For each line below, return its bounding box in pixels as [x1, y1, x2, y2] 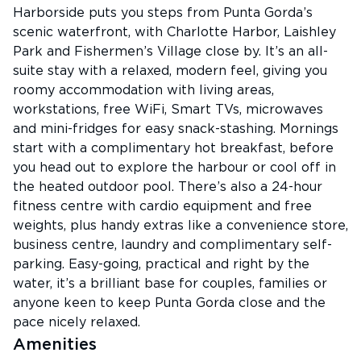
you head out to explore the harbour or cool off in [13, 161, 336, 174]
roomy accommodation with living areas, [13, 84, 274, 97]
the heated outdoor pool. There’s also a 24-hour [13, 180, 322, 193]
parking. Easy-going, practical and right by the [13, 258, 309, 271]
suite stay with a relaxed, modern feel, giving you [13, 64, 327, 77]
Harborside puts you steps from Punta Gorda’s [13, 6, 313, 19]
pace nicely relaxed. [13, 316, 140, 329]
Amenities [13, 337, 97, 353]
